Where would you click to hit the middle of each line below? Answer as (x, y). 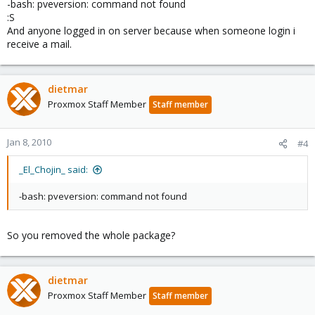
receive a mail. (39, 44)
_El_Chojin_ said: (53, 169)
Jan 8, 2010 (29, 142)
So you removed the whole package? (91, 235)
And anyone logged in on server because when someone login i (151, 31)
